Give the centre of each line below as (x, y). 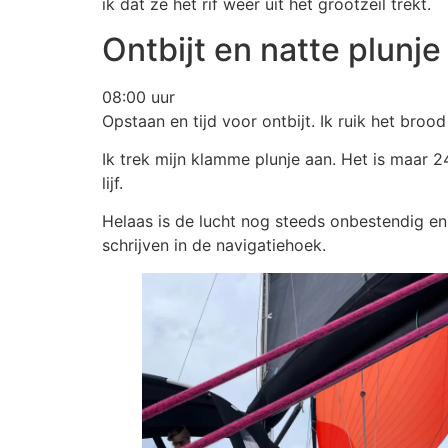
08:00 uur (138, 96)
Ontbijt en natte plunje (271, 49)
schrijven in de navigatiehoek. (214, 245)
